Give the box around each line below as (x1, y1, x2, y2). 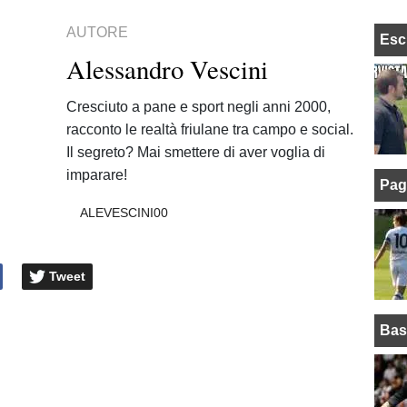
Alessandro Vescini (66, 52, 269, 86)
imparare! (66, 167, 128, 183)
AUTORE (66, 25, 129, 40)
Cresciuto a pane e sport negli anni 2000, (66, 99, 332, 114)
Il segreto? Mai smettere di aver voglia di (66, 144, 326, 160)
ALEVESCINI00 (79, 205, 168, 220)
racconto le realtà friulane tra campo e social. (66, 122, 354, 137)
